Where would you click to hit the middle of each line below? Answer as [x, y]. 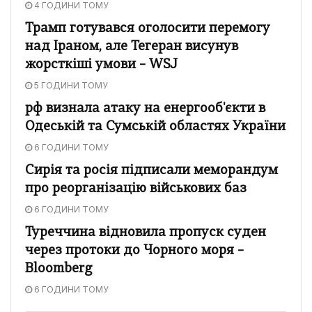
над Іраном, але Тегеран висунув [132, 47]
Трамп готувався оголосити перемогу [148, 29]
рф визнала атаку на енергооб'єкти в [145, 109]
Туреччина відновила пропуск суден [146, 233]
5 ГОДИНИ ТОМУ [70, 85]
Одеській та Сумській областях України [155, 127]
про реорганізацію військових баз [136, 189]
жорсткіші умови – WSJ [101, 65]
